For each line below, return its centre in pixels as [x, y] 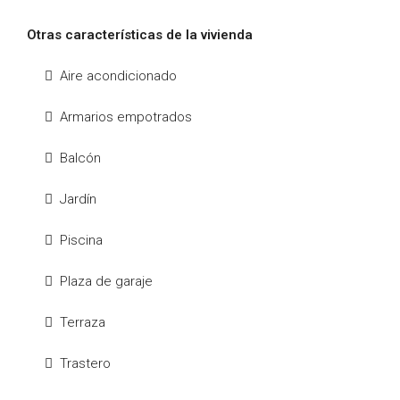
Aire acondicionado [118, 76]
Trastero [85, 363]
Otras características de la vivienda [140, 35]
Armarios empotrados [126, 117]
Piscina [81, 240]
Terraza [83, 322]
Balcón [80, 158]
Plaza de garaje [106, 281]
